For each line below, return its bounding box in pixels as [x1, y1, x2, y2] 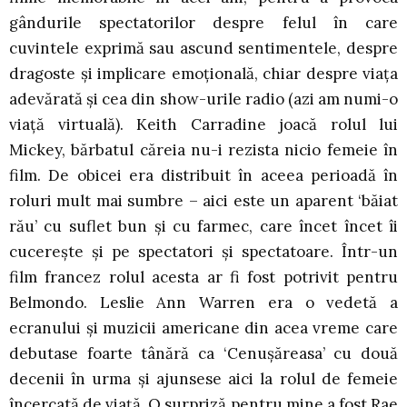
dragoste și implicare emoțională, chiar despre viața [9, 64, 398, 84]
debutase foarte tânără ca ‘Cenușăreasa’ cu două [9, 343, 398, 364]
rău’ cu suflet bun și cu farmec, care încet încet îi [9, 216, 398, 237]
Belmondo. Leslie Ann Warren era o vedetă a [9, 293, 398, 313]
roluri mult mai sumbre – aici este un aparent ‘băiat [9, 191, 398, 212]
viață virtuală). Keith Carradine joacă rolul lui [9, 114, 398, 135]
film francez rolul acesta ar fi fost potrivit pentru [9, 267, 398, 288]
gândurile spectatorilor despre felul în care [9, 13, 398, 34]
